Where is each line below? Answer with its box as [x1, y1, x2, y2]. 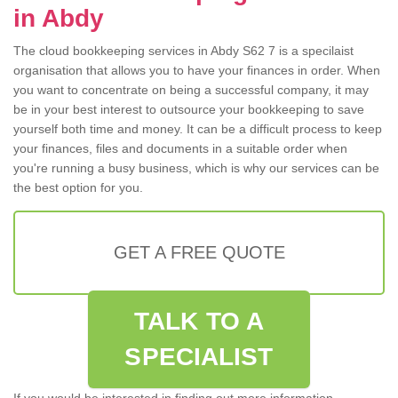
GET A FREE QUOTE [113, 243, 285, 263]
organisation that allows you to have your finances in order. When [13, 63, 380, 78]
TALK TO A [134, 307, 264, 336]
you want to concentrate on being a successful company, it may [13, 83, 369, 98]
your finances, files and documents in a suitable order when [13, 141, 347, 156]
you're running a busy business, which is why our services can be [13, 161, 379, 176]
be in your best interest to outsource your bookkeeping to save [13, 102, 364, 117]
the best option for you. [13, 180, 143, 195]
